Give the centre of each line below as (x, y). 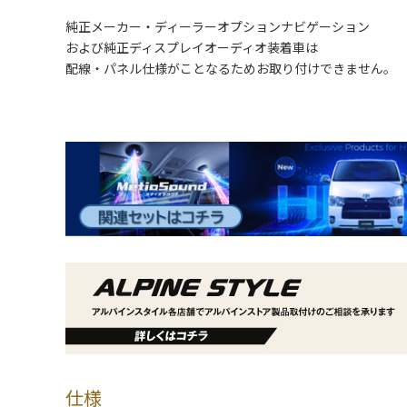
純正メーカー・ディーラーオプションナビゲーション (218, 27)
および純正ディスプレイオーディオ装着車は (192, 48)
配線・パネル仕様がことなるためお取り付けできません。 (231, 69)
